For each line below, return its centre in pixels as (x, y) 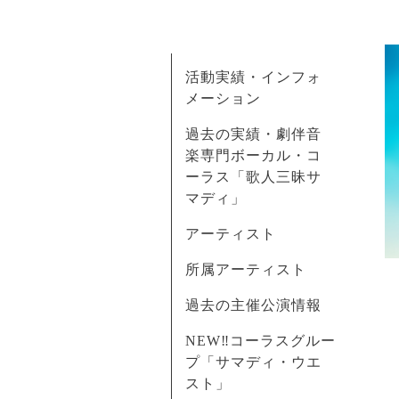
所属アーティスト (246, 269)
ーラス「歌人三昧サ (253, 177)
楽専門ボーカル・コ (253, 155)
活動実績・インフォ (253, 77)
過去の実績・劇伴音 (253, 134)
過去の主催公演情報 (253, 305)
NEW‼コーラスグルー (261, 341)
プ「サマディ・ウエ (253, 362)
